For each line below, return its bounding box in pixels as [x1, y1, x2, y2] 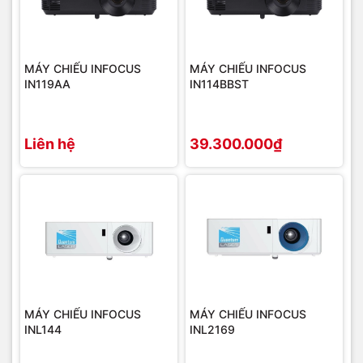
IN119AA [24, 77, 70, 92]
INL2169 [190, 322, 235, 336]
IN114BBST [190, 77, 249, 92]
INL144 [24, 322, 62, 336]
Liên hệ [24, 135, 75, 152]
